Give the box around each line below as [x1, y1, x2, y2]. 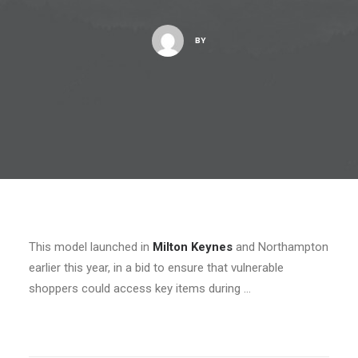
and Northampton [233, 240, 328, 254]
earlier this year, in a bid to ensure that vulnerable [29, 261, 284, 275]
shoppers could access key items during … [29, 281, 251, 296]
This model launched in [29, 240, 153, 254]
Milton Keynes [153, 240, 233, 254]
